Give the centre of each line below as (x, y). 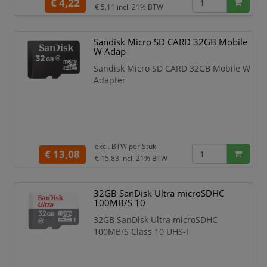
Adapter (110, 80)
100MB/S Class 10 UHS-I (141, 232)
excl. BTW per (117, 146)
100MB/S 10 (120, 203)
